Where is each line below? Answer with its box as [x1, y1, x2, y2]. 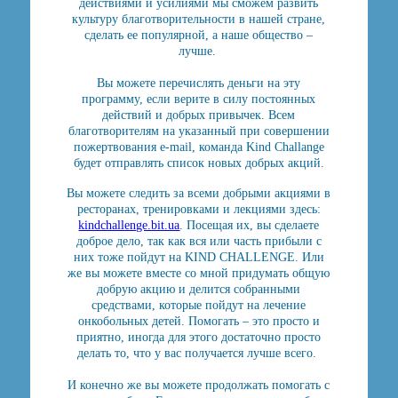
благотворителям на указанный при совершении [68, 124, 330, 138]
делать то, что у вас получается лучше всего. [77, 346, 321, 360]
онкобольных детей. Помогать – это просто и [77, 314, 320, 328]
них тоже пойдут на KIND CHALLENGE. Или [73, 251, 324, 264]
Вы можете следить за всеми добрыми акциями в [67, 187, 331, 200]
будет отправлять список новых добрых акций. [73, 156, 324, 170]
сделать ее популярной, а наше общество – [84, 28, 314, 42]
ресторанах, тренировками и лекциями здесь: [76, 203, 321, 216]
